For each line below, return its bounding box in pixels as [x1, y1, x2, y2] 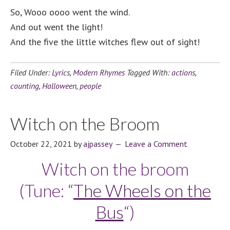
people [80, 81, 101, 91]
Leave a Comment [125, 139, 187, 149]
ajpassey [83, 139, 112, 149]
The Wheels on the [73, 180, 211, 201]
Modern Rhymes [73, 67, 125, 78]
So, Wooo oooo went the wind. [10, 6, 130, 18]
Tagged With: [127, 67, 171, 78]
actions [171, 67, 195, 78]
